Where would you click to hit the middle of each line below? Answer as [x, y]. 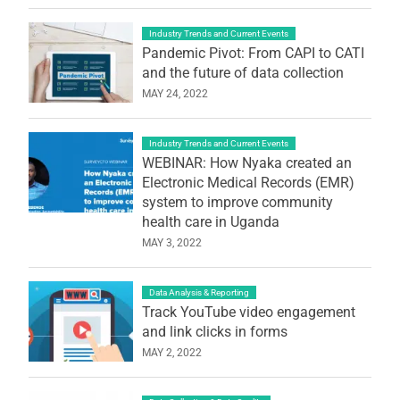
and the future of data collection [242, 72]
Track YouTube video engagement [248, 312]
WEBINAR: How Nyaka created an [246, 162]
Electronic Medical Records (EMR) [248, 182]
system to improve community [237, 202]
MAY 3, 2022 [171, 242]
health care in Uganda [210, 221]
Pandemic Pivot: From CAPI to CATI [253, 53]
